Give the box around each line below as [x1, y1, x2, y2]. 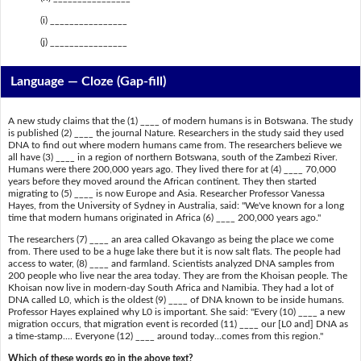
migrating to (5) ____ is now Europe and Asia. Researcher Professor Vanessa [7, 188, 325, 198]
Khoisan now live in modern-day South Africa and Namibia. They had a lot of [7, 283, 334, 293]
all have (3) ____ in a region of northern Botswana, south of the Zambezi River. [7, 151, 338, 162]
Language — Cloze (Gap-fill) [10, 75, 167, 89]
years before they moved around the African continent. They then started [7, 176, 317, 186]
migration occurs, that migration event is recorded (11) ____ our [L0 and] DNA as [7, 319, 348, 330]
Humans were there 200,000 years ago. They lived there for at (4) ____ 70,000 [7, 164, 336, 174]
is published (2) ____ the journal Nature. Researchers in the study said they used [7, 127, 344, 138]
